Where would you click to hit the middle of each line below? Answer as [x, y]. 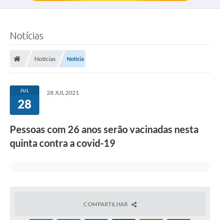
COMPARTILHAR [106, 204]
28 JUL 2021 [63, 93]
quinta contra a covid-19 [63, 143]
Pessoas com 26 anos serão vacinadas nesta [104, 129]
